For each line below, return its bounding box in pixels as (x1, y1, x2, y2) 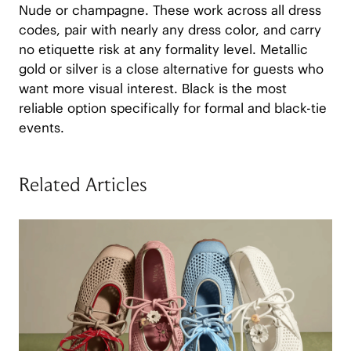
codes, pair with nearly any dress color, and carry (18, 21, 321, 39)
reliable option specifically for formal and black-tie (18, 100, 327, 118)
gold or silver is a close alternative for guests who (18, 60, 324, 78)
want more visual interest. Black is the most (18, 80, 287, 98)
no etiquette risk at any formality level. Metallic (18, 41, 308, 59)
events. (18, 119, 64, 137)
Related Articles (18, 176, 147, 195)
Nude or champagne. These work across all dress (18, 2, 321, 20)
